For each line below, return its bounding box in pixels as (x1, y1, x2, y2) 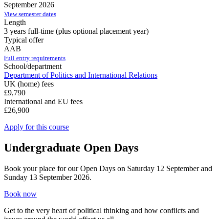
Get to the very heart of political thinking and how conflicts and (4, 206, 199, 215)
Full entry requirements (4, 54, 66, 62)
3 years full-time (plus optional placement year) (4, 26, 149, 35)
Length (4, 18, 26, 26)
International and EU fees (4, 97, 83, 106)
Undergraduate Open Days (4, 141, 138, 154)
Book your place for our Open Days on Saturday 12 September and (4, 164, 212, 173)
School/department (4, 62, 62, 70)
